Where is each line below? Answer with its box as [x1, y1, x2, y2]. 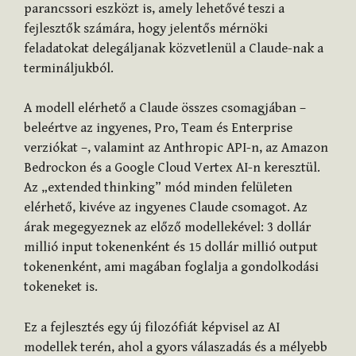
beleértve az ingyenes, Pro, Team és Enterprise [24, 120, 292, 137]
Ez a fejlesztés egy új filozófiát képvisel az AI [24, 319, 280, 335]
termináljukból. [24, 60, 114, 76]
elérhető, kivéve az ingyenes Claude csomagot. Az [24, 199, 308, 216]
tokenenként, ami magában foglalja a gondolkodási [24, 259, 319, 276]
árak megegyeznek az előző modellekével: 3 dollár [24, 219, 311, 236]
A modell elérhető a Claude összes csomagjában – [24, 100, 306, 117]
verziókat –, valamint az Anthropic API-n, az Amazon [24, 140, 328, 157]
